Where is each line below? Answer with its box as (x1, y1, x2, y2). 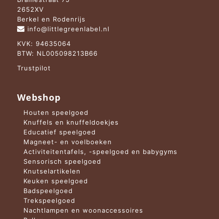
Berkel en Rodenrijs (17, 15, 86, 23)
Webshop (17, 91, 61, 104)
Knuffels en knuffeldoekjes (23, 118, 119, 127)
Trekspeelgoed (23, 197, 75, 205)
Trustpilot (17, 64, 51, 72)
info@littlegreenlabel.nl (25, 25, 109, 33)
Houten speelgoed (23, 109, 88, 117)
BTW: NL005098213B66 (17, 49, 98, 58)
